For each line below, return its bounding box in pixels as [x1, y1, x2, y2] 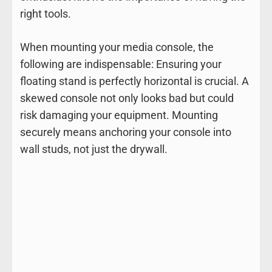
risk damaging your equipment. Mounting [19, 108, 218, 121]
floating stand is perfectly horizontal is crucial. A [19, 74, 249, 87]
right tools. [19, 7, 71, 20]
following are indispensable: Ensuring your [19, 57, 222, 70]
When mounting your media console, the [19, 40, 214, 53]
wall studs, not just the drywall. [19, 142, 168, 155]
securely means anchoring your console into [19, 125, 231, 138]
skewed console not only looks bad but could [19, 91, 234, 104]
